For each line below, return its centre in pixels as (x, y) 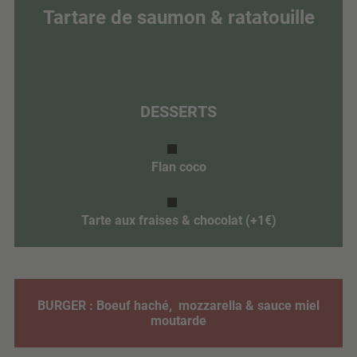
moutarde (178, 320)
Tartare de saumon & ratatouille (178, 17)
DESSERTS (178, 111)
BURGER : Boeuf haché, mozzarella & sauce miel (178, 305)
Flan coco (178, 167)
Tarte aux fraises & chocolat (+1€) (178, 220)
